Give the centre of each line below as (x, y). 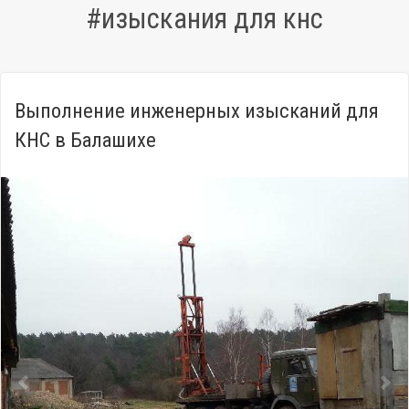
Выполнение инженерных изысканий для (197, 110)
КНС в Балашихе (85, 140)
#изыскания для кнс (204, 19)
